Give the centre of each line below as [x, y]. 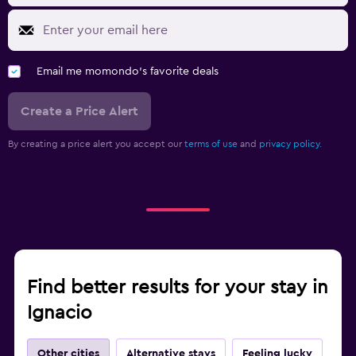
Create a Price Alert [79, 111]
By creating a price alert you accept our [96, 143]
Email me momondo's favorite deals [128, 71]
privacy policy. [290, 143]
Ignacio [60, 313]
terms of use [211, 143]
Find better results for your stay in [178, 287]
